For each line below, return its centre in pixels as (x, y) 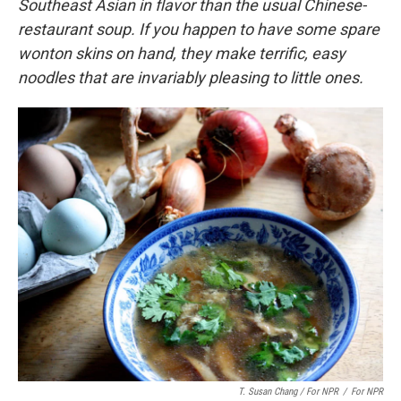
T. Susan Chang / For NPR (288, 392)
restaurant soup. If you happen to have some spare (199, 30)
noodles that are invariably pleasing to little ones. (191, 78)
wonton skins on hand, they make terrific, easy (182, 54)
